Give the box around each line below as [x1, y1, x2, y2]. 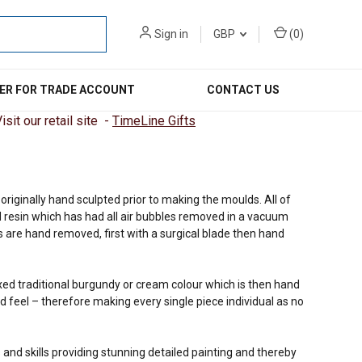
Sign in [154, 27, 188, 40]
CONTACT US [207, 83, 280, 96]
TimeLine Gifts [112, 113, 196, 128]
